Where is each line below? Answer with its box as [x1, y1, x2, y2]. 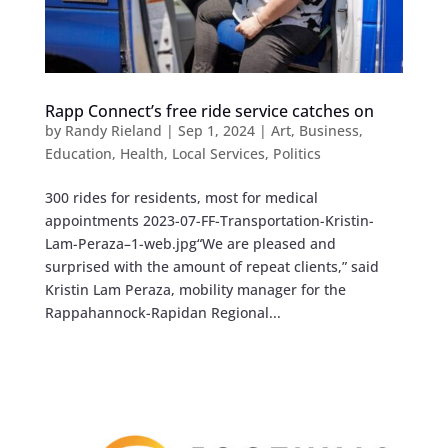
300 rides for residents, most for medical [44, 187, 318, 207]
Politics [272, 143, 321, 163]
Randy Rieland [64, 120, 162, 140]
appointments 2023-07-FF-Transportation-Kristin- [44, 210, 374, 230]
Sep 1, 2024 [177, 120, 255, 140]
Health [119, 143, 164, 163]
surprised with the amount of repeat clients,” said [44, 256, 379, 276]
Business [298, 120, 359, 140]
